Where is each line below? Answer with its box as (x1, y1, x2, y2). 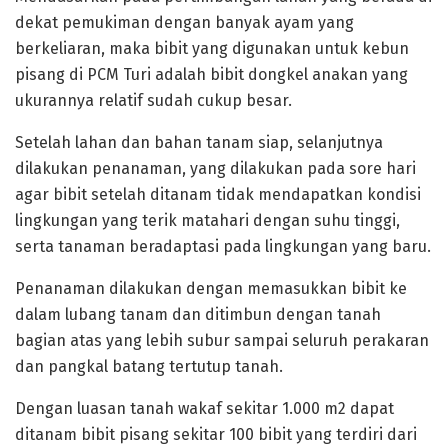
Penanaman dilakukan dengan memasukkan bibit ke (15, 278, 407, 298)
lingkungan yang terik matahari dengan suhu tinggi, (15, 210, 400, 230)
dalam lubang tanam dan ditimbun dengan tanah (15, 304, 381, 324)
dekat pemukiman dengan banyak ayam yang (15, 12, 354, 32)
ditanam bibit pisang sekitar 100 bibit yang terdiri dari (15, 424, 417, 444)
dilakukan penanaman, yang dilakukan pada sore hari (15, 158, 416, 178)
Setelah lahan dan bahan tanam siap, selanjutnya (15, 132, 383, 152)
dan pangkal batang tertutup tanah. (15, 356, 283, 376)
